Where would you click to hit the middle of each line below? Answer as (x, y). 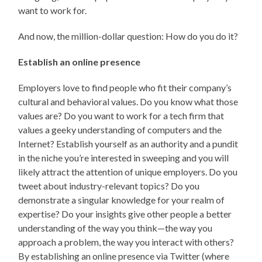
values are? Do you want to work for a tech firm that (121, 115)
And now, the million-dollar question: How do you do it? (128, 36)
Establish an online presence (80, 61)
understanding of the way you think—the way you (116, 227)
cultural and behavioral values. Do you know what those (128, 101)
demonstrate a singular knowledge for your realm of (122, 199)
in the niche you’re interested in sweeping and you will (124, 157)
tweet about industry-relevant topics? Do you (109, 185)
